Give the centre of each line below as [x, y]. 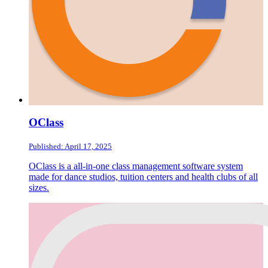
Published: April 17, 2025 [70, 147]
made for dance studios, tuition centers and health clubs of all [143, 177]
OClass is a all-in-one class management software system [136, 166]
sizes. [39, 188]
